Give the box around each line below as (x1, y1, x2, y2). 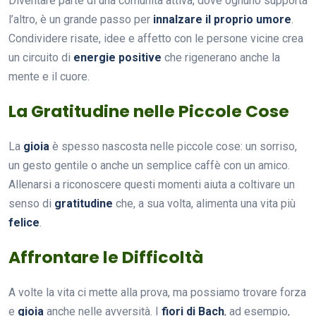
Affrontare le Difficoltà (8, 245, 203, 269)
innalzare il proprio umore (153, 12, 291, 26)
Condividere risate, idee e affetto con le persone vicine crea (8, 31, 303, 45)
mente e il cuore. (8, 69, 90, 83)
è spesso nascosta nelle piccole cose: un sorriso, (49, 139, 297, 153)
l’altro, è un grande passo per (8, 12, 153, 26)
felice (8, 215, 39, 229)
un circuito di (8, 50, 73, 64)
